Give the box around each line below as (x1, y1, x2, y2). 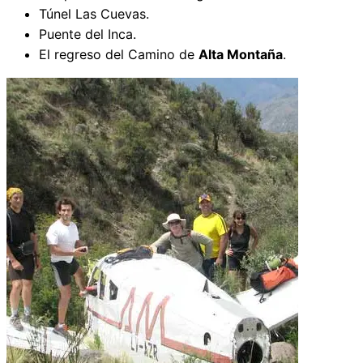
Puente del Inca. (39, 26, 136, 43)
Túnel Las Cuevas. (39, 6, 149, 23)
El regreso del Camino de (39, 46, 199, 63)
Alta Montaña (199, 46, 283, 63)
